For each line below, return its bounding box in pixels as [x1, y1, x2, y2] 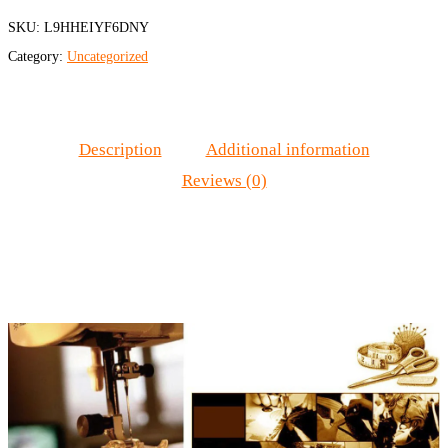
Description [78, 140, 162, 160]
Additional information [205, 140, 370, 160]
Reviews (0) [181, 171, 267, 191]
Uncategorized [67, 49, 148, 65]
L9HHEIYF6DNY [44, 20, 149, 36]
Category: [8, 49, 67, 65]
